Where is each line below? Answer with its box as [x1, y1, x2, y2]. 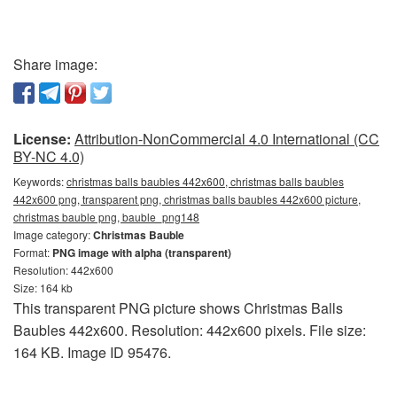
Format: [13, 245, 52, 261]
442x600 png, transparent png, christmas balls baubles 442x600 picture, [13, 191, 361, 207]
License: [13, 128, 71, 150]
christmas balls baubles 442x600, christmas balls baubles [66, 174, 344, 190]
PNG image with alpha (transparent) [52, 245, 231, 261]
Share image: [13, 54, 97, 75]
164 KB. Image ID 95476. [13, 342, 171, 363]
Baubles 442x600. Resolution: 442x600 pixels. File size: [13, 320, 366, 341]
